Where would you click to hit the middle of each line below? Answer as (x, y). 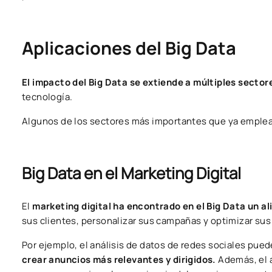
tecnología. (47, 97)
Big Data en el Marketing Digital (131, 173)
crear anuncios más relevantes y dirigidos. (120, 260)
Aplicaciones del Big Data (129, 48)
